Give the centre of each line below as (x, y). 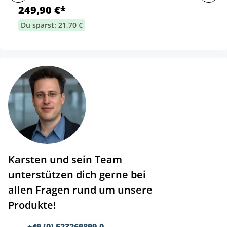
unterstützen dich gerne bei (77, 175)
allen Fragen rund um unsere (80, 190)
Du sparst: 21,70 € (52, 25)
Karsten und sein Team (65, 160)
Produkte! (32, 205)
